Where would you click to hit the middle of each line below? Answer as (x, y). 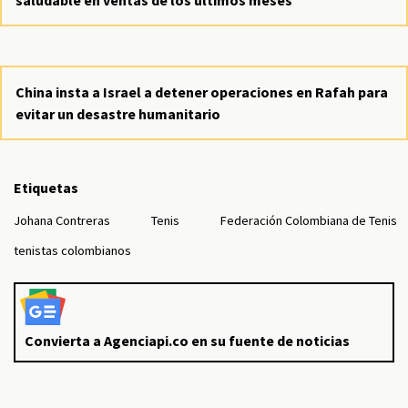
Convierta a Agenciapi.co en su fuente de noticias (187, 341)
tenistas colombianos (72, 250)
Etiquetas (46, 188)
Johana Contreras (62, 220)
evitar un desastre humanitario (118, 114)
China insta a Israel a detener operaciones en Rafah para (202, 92)
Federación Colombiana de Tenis (309, 220)
